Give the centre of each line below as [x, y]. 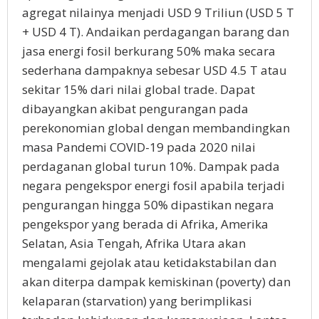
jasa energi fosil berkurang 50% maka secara [149, 51]
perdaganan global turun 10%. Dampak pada [151, 166]
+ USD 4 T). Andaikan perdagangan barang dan [156, 32]
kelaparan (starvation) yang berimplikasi [137, 301]
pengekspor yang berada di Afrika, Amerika [145, 224]
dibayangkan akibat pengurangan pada [135, 109]
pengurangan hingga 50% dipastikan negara [148, 205]
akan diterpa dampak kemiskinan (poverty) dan [156, 282]
